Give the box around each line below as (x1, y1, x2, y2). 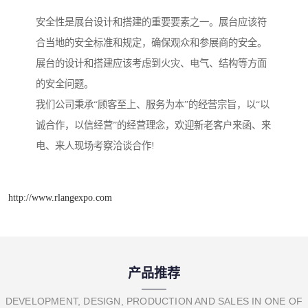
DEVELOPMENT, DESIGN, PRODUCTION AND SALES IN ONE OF (5, 295, 303, 307)
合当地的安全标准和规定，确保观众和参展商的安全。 (36, 37, 267, 49)
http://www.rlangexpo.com (8, 191, 112, 203)
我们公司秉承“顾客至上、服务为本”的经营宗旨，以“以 (36, 99, 269, 111)
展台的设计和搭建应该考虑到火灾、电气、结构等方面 (36, 58, 267, 69)
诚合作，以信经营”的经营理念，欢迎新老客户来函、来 (36, 120, 271, 131)
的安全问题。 (36, 78, 93, 90)
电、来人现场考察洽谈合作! (36, 140, 155, 152)
